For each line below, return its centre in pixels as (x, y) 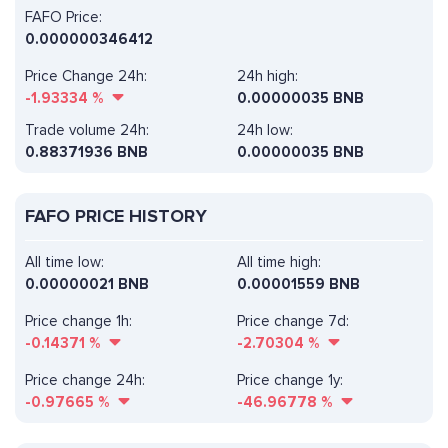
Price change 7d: (292, 321)
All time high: (278, 262)
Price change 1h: (78, 321)
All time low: (64, 262)
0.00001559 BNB (298, 284)
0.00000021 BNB (87, 284)
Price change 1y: (289, 380)
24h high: (267, 76)
